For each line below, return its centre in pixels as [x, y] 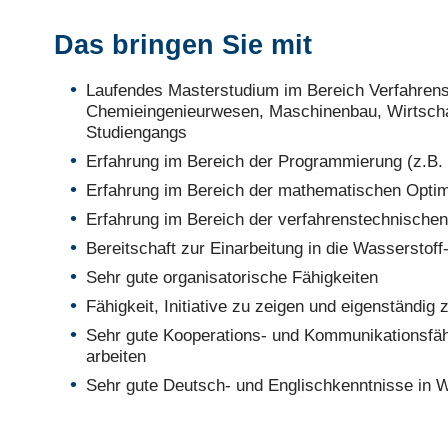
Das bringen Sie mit [182, 45]
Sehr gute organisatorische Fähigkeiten [231, 277]
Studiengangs [136, 132]
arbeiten [115, 356]
